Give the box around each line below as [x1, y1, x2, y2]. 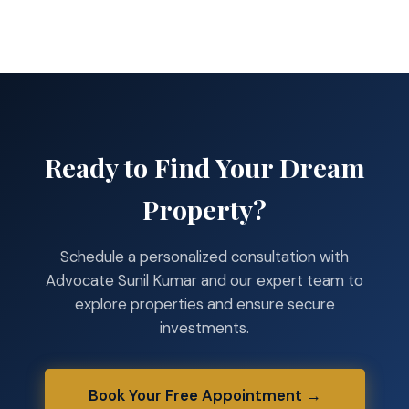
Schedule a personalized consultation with [60, 246, 349, 267]
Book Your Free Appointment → [88, 384, 321, 405]
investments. [160, 317, 249, 338]
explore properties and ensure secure [74, 293, 335, 314]
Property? [142, 191, 267, 226]
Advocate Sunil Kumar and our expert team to [46, 269, 363, 290]
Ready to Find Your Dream [44, 149, 365, 184]
